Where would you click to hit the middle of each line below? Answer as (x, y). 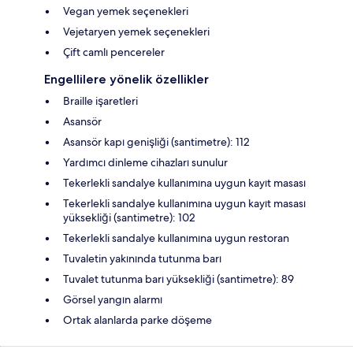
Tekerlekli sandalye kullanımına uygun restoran (176, 238)
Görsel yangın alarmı (113, 300)
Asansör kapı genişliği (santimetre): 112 (156, 142)
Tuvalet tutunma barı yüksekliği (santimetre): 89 (178, 279)
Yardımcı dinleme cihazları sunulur (145, 163)
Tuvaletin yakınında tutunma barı (142, 259)
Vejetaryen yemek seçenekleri (136, 32)
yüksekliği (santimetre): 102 (129, 218)
